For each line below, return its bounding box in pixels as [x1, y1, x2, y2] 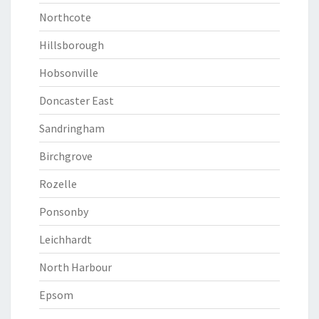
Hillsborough [39, 38, 104, 52]
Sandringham [39, 121, 105, 135]
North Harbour [39, 260, 112, 274]
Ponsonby [39, 204, 88, 219]
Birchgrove [39, 149, 93, 163]
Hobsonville [39, 66, 98, 80]
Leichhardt [39, 232, 92, 246]
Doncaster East [39, 93, 114, 108]
